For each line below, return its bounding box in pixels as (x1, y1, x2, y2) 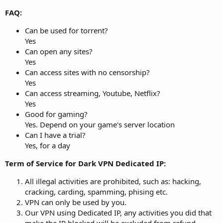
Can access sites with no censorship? (25, 67, 150, 77)
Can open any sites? (25, 46, 93, 56)
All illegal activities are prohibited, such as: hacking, (25, 176, 201, 186)
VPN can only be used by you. (25, 197, 126, 207)
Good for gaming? (25, 109, 88, 119)
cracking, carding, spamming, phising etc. (25, 186, 168, 197)
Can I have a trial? (25, 129, 86, 140)
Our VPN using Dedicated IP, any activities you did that (25, 207, 212, 218)
